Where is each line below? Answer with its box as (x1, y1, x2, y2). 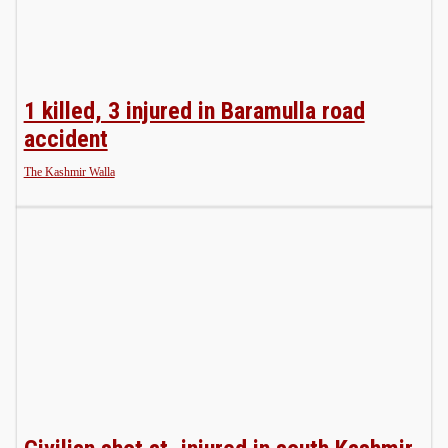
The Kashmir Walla (23, 164, 115, 179)
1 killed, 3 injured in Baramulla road (23, 96, 365, 125)
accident (23, 124, 108, 153)
